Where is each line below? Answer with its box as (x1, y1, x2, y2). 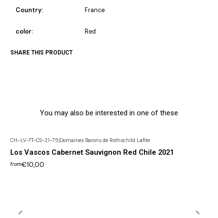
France (84, 6, 105, 14)
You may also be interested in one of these (40, 109, 178, 118)
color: (15, 27, 33, 36)
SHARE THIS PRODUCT (10, 49, 73, 56)
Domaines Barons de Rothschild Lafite (60, 137, 150, 144)
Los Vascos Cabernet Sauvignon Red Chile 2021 (10, 147, 174, 157)
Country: (15, 6, 43, 14)
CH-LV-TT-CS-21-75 (10, 137, 58, 144)
